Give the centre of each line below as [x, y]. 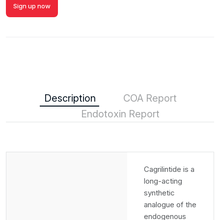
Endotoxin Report [120, 114]
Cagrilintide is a [169, 169]
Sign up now [32, 6]
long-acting [163, 181]
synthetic [159, 193]
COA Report [150, 98]
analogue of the [170, 205]
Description [70, 98]
